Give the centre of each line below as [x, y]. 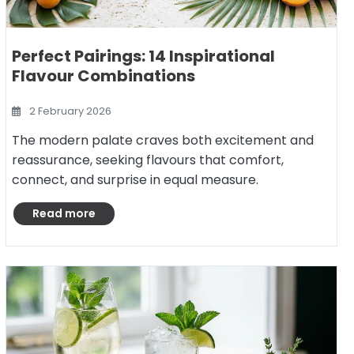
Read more [64, 213]
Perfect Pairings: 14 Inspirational [143, 56]
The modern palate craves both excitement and [163, 140]
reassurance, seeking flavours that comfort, [148, 160]
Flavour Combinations [104, 76]
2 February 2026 [70, 111]
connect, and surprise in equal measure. [135, 180]
